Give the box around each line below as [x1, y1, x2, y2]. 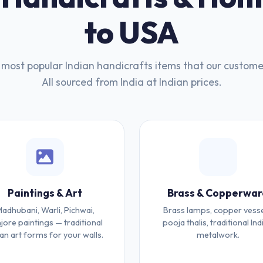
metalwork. [196, 230, 240, 240]
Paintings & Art [8, 186, 83, 200]
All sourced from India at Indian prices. [41, 75, 222, 89]
